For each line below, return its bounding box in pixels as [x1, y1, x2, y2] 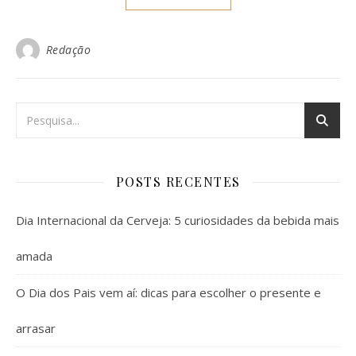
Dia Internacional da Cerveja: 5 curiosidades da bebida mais [16, 212, 339, 228]
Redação [45, 42, 91, 57]
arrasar [16, 320, 56, 336]
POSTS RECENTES [115, 173, 241, 190]
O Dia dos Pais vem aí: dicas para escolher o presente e [16, 284, 321, 300]
